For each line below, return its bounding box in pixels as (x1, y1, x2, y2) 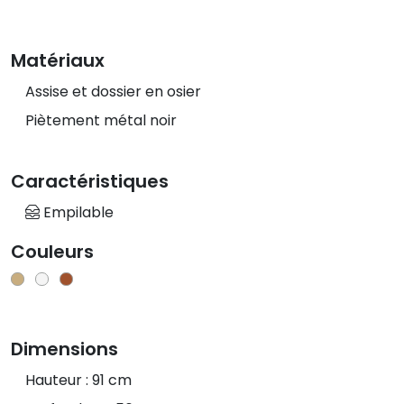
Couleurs (11, 239, 94, 265)
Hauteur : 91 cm (25, 370, 132, 391)
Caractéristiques (11, 169, 169, 195)
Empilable (40, 202, 114, 224)
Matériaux (11, 48, 105, 74)
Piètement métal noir (25, 110, 177, 132)
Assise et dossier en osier (25, 81, 201, 103)
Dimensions (11, 336, 118, 363)
